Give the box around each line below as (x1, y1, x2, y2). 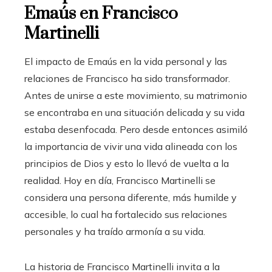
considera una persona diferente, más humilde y (24, 191, 237, 203)
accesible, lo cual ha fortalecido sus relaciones (24, 208, 227, 220)
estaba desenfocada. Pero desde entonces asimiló (24, 123, 248, 135)
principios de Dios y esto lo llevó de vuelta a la (24, 157, 229, 169)
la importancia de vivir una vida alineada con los (24, 140, 237, 152)
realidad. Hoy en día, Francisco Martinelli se (24, 174, 216, 186)
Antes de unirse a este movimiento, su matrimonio (24, 89, 247, 101)
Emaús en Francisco (24, 3, 178, 24)
